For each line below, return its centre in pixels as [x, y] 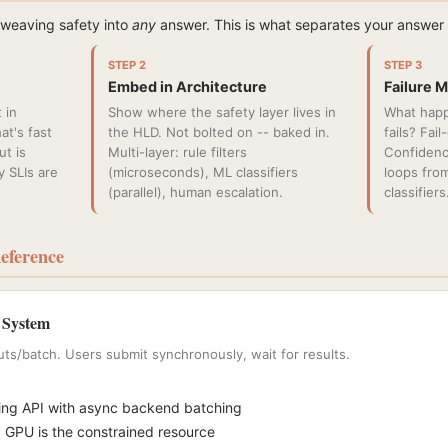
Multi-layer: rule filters [177, 152]
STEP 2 [126, 65]
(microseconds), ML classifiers [202, 172]
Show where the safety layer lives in [221, 112]
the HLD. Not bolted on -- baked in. [218, 132]
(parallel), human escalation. [195, 192]
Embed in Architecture [187, 86]
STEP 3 [403, 65]
